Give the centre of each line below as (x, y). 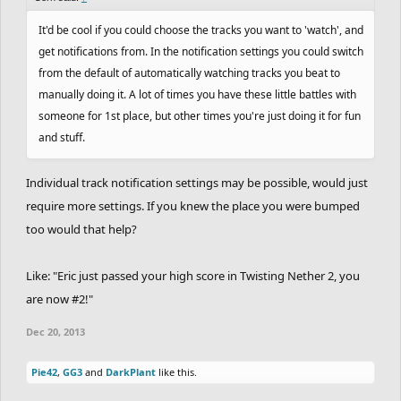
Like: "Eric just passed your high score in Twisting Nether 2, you (193, 275)
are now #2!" (60, 299)
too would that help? (81, 229)
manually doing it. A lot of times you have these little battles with (197, 94)
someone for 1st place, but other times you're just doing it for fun (200, 115)
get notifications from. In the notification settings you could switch (201, 51)
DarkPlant (131, 371)
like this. (176, 371)
